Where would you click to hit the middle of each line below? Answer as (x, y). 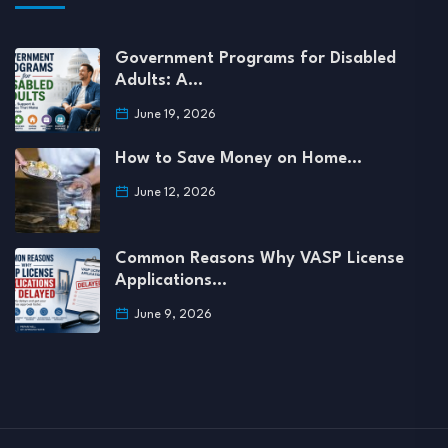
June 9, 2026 (172, 314)
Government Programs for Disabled (255, 58)
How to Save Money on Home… (238, 158)
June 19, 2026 (174, 114)
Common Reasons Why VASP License (259, 258)
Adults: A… (159, 80)
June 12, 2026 (174, 192)
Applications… (171, 280)
